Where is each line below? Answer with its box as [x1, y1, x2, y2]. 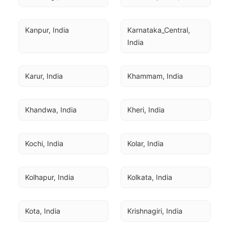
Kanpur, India [25, 26, 69, 34]
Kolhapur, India [25, 173, 74, 181]
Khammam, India [127, 72, 183, 80]
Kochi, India [25, 139, 63, 148]
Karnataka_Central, [127, 26, 190, 34]
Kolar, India [127, 139, 164, 148]
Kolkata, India [127, 173, 172, 181]
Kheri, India [127, 105, 165, 114]
